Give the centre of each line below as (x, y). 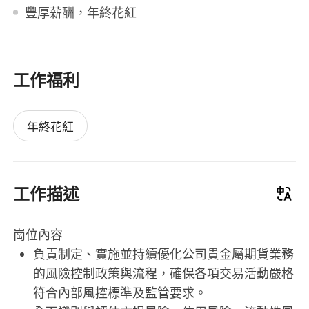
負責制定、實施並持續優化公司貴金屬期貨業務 (163, 253)
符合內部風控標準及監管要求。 (120, 292)
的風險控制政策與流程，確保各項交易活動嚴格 (163, 273)
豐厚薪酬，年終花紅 (80, 12)
